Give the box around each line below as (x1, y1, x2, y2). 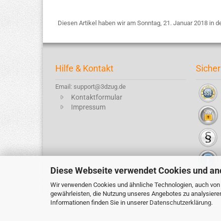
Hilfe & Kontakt (55, 63, 113, 74)
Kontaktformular (71, 93, 122, 101)
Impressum (71, 103, 106, 111)
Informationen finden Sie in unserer (50, 199, 149, 206)
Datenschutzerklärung (149, 199, 211, 206)
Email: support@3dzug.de (55, 83, 126, 90)
